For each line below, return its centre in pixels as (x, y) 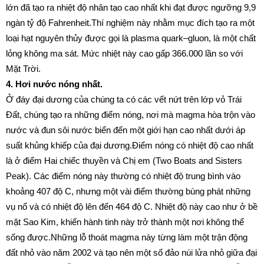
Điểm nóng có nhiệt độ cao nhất (193, 145)
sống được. (28, 237)
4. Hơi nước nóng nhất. (54, 84)
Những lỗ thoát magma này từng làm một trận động (149, 237)
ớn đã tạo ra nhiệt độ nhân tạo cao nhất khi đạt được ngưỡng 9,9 (132, 7)
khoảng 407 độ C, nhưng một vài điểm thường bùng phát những (128, 191)
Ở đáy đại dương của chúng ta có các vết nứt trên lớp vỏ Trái (124, 99)
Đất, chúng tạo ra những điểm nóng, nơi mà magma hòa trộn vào (131, 115)
